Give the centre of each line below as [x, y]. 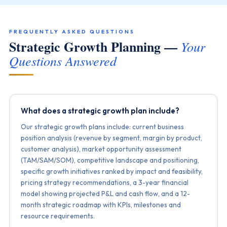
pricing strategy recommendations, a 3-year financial [105, 182]
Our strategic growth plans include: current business [103, 126]
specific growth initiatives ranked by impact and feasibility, [112, 171]
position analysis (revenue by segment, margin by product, [112, 138]
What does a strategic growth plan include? [100, 110]
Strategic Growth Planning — [95, 47]
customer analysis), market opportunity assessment [101, 149]
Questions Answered [63, 61]
